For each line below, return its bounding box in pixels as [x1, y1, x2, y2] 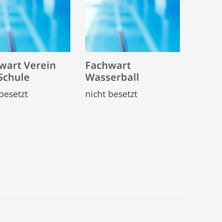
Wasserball [85, 70, 139, 84]
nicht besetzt [85, 87, 137, 100]
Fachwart [85, 58, 131, 72]
